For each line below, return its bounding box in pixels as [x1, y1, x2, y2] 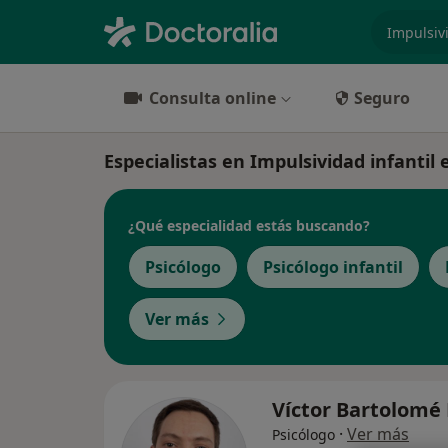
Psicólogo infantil [263, 256, 403, 278]
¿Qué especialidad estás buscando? [128, 215, 370, 235]
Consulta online [149, 87, 276, 109]
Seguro [354, 87, 410, 109]
